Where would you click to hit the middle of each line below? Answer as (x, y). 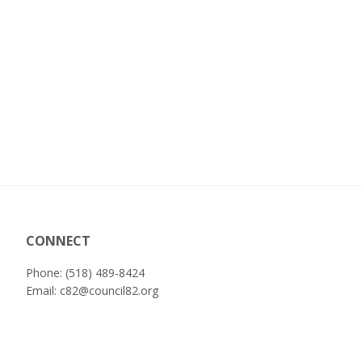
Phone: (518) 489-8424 (85, 273)
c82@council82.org (109, 290)
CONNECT (58, 241)
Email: (42, 290)
